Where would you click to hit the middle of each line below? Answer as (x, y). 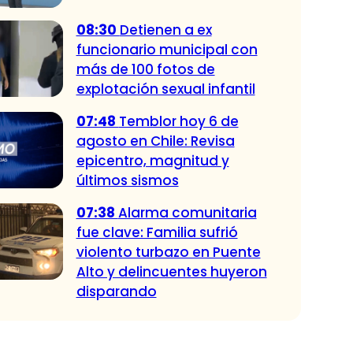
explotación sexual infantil (165, 89)
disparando (116, 291)
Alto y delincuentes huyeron (171, 271)
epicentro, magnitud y (152, 160)
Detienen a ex (165, 30)
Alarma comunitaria (187, 212)
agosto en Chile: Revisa (155, 141)
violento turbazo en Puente (168, 252)
